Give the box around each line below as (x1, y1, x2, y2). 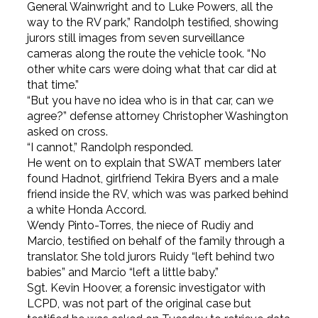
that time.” (26, 78, 79, 92)
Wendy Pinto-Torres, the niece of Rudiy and (26, 219, 253, 233)
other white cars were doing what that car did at (26, 62, 277, 77)
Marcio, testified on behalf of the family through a (26, 234, 285, 248)
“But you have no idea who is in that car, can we (26, 94, 273, 108)
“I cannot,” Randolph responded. (26, 141, 193, 155)
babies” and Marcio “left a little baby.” (26, 265, 219, 280)
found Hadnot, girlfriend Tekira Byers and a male (26, 172, 278, 186)
